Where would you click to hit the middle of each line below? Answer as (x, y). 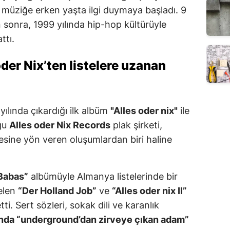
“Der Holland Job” (57, 190)
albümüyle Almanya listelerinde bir (103, 176)
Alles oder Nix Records (60, 125)
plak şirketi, (136, 125)
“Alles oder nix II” (149, 190)
